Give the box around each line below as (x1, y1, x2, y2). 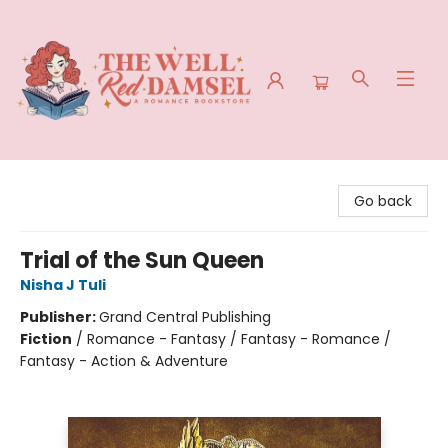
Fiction (20, 329, 72, 349)
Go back (354, 191, 412, 211)
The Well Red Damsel (15, 169, 162, 189)
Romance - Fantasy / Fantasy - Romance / (87, 329, 391, 349)
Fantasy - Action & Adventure (20, 351, 228, 371)
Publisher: (20, 307, 99, 327)
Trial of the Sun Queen (20, 245, 264, 276)
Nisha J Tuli (20, 275, 106, 295)
